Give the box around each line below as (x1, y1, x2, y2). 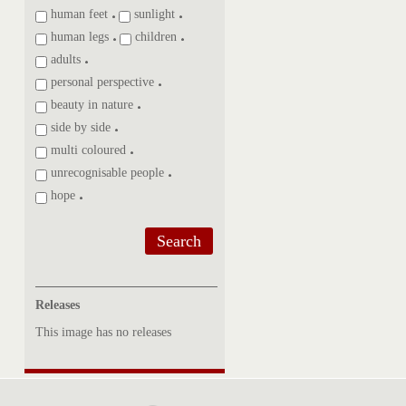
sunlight (130, 7, 176, 21)
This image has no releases (35, 325, 172, 339)
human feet (47, 7, 109, 21)
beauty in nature (47, 98, 134, 111)
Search (156, 232, 201, 250)
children (131, 30, 178, 43)
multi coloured (47, 143, 127, 157)
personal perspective (47, 75, 155, 89)
